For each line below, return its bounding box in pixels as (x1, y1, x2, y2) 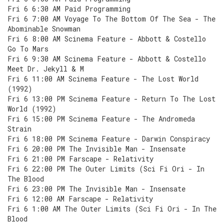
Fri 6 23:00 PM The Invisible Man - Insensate (7, 184, 185, 193)
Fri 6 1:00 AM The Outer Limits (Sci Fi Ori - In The (7, 204, 216, 213)
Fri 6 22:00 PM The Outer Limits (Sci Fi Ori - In (7, 164, 204, 173)
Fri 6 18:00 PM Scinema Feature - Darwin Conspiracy (7, 134, 210, 143)
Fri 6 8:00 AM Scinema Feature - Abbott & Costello (7, 34, 206, 43)
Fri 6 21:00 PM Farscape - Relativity (7, 154, 153, 163)
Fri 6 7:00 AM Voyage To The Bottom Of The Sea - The (7, 14, 215, 23)
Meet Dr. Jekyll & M (7, 64, 84, 73)
